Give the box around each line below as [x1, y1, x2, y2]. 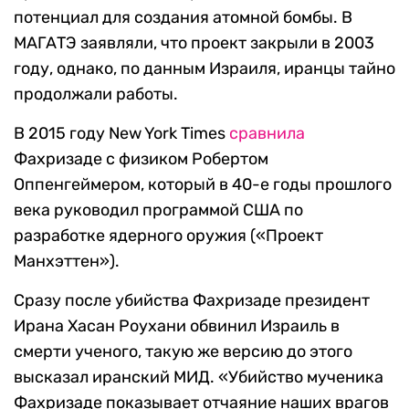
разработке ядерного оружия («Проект [14, 225, 323, 246]
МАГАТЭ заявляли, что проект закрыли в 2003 [14, 33, 374, 54]
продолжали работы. [14, 84, 178, 105]
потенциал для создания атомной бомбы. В [14, 7, 352, 28]
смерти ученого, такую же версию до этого [14, 341, 352, 362]
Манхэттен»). [14, 251, 120, 272]
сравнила [229, 123, 305, 144]
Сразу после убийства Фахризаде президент [14, 290, 370, 311]
